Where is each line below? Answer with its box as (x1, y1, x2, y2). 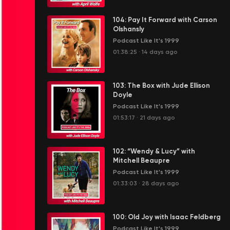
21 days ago (140, 114, 175, 121)
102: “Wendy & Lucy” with (113, 147, 195, 155)
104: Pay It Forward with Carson (113, 16, 217, 24)
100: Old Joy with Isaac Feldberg (113, 213, 221, 221)
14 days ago (142, 48, 178, 55)
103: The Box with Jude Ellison (113, 82, 210, 89)
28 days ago (142, 180, 179, 187)
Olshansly (113, 25, 144, 33)
